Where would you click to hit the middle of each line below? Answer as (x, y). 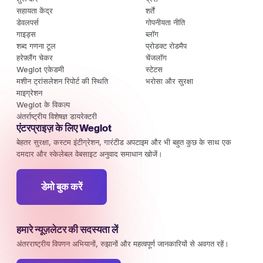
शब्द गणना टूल (36, 45)
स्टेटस (154, 69)
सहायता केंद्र (35, 10)
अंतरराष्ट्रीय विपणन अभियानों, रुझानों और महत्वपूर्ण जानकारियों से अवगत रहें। (123, 243)
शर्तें (150, 10)
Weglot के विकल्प (43, 104)
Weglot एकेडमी (40, 69)
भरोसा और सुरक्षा (169, 81)
